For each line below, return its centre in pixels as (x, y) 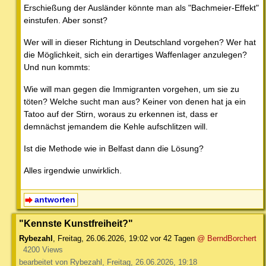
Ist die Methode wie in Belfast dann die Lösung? (114, 149)
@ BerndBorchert (227, 239)
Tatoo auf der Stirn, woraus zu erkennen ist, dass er (121, 114)
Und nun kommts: (57, 67)
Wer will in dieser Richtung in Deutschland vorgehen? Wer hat (140, 42)
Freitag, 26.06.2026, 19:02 (103, 239)
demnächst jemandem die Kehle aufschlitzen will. (116, 127)
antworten (55, 200)
